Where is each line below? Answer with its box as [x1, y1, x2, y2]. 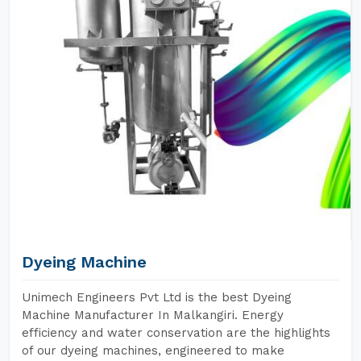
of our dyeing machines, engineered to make [22, 343, 284, 358]
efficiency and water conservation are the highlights [22, 326, 330, 340]
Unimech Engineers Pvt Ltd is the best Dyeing [22, 290, 292, 305]
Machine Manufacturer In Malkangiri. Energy [22, 308, 284, 322]
